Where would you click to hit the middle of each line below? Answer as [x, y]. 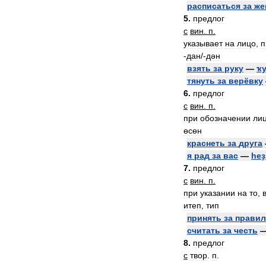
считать [204, 230]
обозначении [225, 118]
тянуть [201, 81]
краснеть [206, 143]
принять [204, 218]
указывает [203, 43]
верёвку [246, 81]
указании [218, 193]
